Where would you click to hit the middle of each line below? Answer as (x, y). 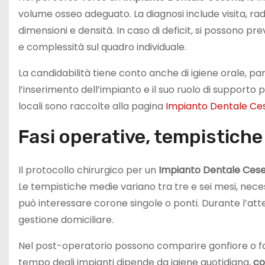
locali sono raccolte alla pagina (92, 106)
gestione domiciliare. (66, 220)
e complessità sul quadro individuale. (102, 47)
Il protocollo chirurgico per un (88, 170)
